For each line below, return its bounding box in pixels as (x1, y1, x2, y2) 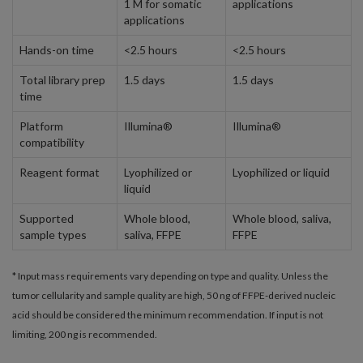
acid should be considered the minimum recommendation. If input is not (12, 309, 323, 321)
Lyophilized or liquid (233, 165, 330, 179)
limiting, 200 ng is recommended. (12, 328, 157, 340)
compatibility (19, 135, 84, 149)
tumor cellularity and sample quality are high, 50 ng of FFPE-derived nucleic (12, 289, 335, 301)
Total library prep (19, 73, 105, 87)
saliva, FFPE (124, 228, 181, 241)
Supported (19, 211, 74, 225)
